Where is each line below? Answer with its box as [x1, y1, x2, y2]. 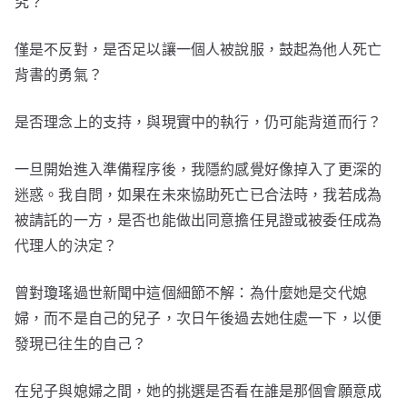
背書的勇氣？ [15, 65, 103, 84]
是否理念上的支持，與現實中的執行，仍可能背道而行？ [15, 113, 382, 132]
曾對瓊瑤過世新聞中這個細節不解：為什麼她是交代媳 [15, 283, 367, 303]
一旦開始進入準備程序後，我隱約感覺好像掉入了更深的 [15, 160, 382, 179]
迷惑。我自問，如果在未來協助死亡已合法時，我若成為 [15, 185, 382, 204]
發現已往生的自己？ [15, 334, 147, 353]
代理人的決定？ [15, 236, 118, 255]
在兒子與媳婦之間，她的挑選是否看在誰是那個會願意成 [15, 382, 382, 401]
